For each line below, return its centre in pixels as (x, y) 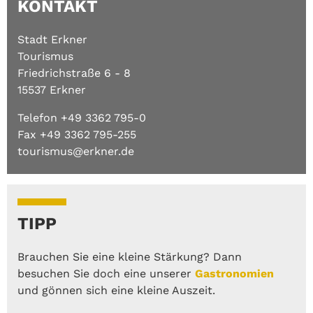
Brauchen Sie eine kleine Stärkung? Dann (130, 256)
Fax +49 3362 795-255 (77, 134)
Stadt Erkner (52, 39)
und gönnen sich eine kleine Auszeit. (116, 290)
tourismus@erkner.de (76, 151)
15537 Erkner (52, 89)
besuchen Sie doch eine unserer (106, 273)
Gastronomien (234, 273)
